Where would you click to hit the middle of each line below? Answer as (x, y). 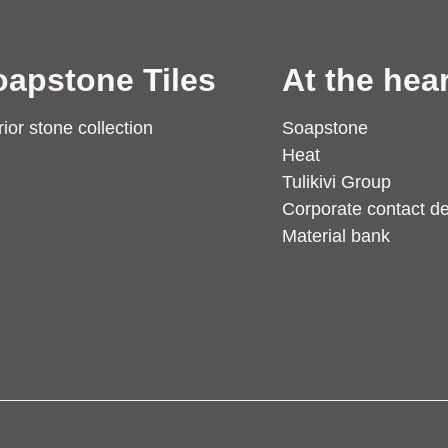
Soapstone (325, 128)
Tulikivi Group (336, 182)
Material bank (336, 236)
